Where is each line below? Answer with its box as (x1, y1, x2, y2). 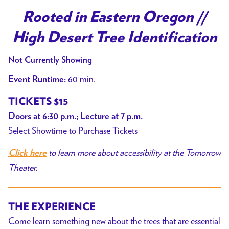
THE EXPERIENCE (8, 201, 96, 212)
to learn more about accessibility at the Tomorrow (47, 147, 221, 158)
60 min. (66, 74, 96, 85)
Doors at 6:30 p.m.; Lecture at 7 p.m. (8, 112, 143, 122)
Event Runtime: (8, 75, 66, 85)
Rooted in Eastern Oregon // (22, 10, 207, 26)
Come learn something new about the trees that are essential (8, 215, 220, 226)
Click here (8, 148, 47, 158)
